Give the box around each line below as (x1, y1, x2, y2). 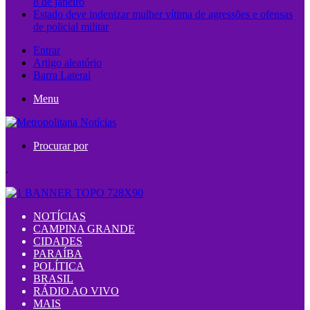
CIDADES (33, 235, 82, 247)
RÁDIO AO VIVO (33, 285, 119, 297)
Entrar (33, 44, 60, 56)
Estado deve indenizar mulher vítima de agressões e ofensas (33, 8, 293, 20)
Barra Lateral (33, 69, 91, 81)
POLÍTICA (33, 260, 84, 272)
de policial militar (33, 21, 109, 33)
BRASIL (33, 273, 73, 284)
